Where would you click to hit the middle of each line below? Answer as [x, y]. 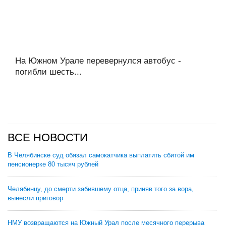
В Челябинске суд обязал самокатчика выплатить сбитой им [101, 155]
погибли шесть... [48, 72]
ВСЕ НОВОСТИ [48, 137]
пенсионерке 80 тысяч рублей [53, 164]
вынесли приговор [35, 198]
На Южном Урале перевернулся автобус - [98, 61]
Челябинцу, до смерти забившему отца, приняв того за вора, [101, 189]
